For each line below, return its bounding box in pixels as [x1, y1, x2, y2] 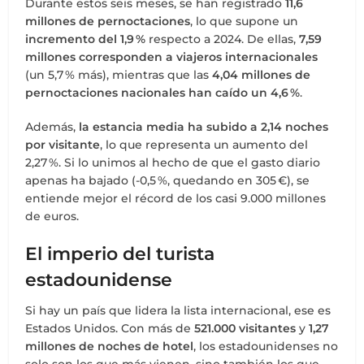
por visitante [25, 137, 101, 153]
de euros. [25, 209, 80, 224]
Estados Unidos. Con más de [25, 321, 195, 336]
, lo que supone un [190, 14, 299, 29]
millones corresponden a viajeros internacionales [25, 50, 318, 65]
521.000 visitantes [194, 321, 297, 336]
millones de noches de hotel [25, 339, 194, 354]
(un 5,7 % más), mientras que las [25, 67, 213, 83]
